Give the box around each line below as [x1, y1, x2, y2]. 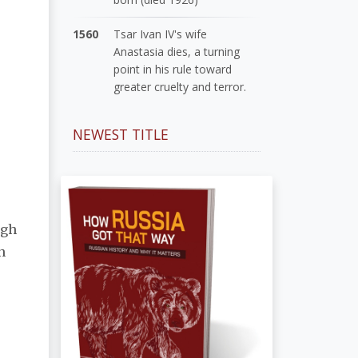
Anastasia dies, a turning [113, 43, 241, 59]
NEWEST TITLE [73, 124, 169, 144]
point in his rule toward [113, 61, 233, 77]
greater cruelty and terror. [113, 78, 247, 94]
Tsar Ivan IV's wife [113, 26, 208, 42]
